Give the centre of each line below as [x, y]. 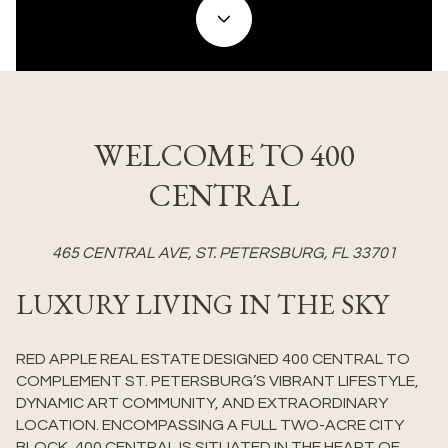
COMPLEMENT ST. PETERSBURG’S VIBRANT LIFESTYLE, [217, 381]
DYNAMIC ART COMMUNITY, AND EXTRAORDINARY [202, 403]
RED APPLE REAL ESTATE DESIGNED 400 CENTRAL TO [213, 359]
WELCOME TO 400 [224, 155]
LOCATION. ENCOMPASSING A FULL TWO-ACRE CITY [210, 425]
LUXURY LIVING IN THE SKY [202, 303]
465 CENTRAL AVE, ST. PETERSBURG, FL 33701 [224, 252]
